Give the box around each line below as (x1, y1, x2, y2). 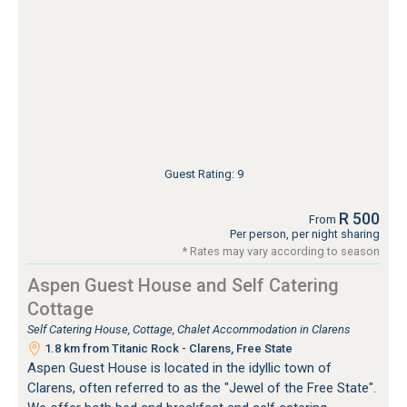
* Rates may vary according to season (183, 243, 380, 258)
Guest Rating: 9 (164, 166, 243, 181)
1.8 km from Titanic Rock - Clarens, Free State (42, 341, 293, 355)
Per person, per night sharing (230, 226, 380, 241)
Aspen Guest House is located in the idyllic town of (27, 359, 332, 376)
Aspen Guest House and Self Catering (27, 273, 339, 296)
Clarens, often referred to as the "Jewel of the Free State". (27, 379, 376, 396)
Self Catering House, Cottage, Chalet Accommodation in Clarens (27, 322, 351, 336)
